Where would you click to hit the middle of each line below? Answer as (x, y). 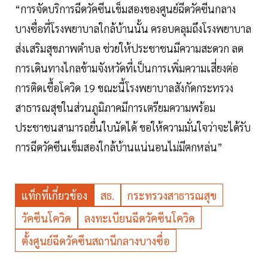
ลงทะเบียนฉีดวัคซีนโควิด (140, 218)
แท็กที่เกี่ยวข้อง (54, 196)
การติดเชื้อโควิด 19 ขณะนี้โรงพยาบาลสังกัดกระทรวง (124, 88)
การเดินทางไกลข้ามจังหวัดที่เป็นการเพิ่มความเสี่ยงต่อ (127, 68)
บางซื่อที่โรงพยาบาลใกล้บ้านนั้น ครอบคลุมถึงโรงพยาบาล (133, 29)
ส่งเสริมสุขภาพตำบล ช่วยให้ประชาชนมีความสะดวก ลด (129, 48)
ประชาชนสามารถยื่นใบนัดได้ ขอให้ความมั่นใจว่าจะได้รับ (133, 127)
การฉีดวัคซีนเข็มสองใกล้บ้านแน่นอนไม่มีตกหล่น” (119, 147)
